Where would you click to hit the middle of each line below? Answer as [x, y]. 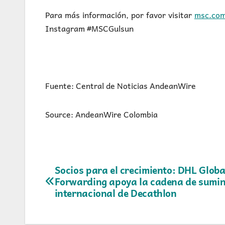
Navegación [86, 174]
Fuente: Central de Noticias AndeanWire [121, 86]
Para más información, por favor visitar [120, 15]
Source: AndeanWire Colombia [101, 114]
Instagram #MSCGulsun [89, 28]
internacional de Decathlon [116, 193]
